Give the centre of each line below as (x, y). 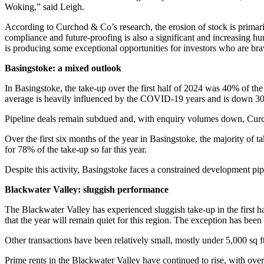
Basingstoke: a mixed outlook (63, 68)
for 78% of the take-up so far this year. (76, 150)
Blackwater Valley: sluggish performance (87, 190)
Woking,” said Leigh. (44, 7)
